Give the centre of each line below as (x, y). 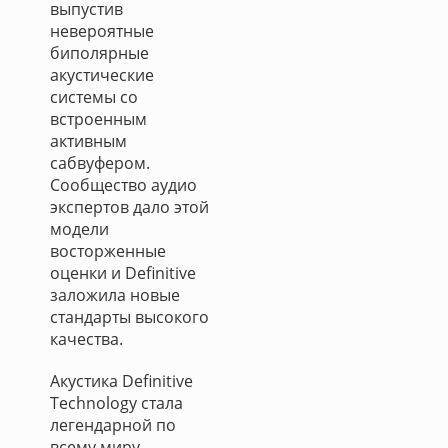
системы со (94, 97)
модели (79, 229)
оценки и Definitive (123, 273)
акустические (102, 75)
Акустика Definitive (121, 381)
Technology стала (116, 403)
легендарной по (113, 425)
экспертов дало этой (129, 207)
